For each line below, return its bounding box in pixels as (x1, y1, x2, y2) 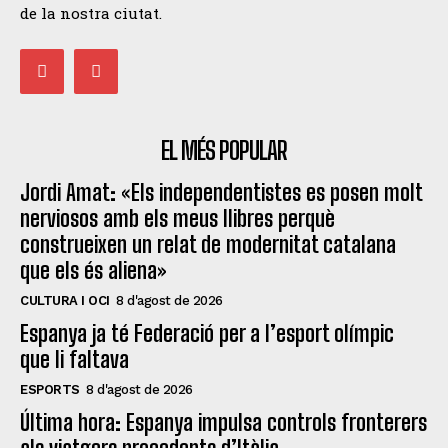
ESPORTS (20, 381, 80, 397)
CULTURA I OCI (20, 292, 110, 308)
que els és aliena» (20, 256, 166, 284)
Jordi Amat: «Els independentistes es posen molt (20, 178, 423, 206)
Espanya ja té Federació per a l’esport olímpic (20, 319, 394, 347)
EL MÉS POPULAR (161, 135, 287, 165)
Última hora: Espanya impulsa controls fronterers (20, 408, 427, 436)
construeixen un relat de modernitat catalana (20, 230, 396, 258)
